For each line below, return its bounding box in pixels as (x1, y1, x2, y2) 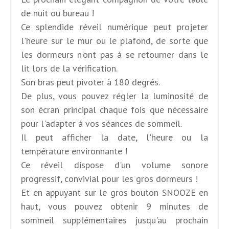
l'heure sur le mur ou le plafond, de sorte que (21, 34, 208, 47)
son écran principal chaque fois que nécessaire (21, 103, 208, 116)
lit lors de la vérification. (21, 62, 118, 74)
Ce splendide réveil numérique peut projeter (21, 20, 208, 33)
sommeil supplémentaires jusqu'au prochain (21, 214, 208, 226)
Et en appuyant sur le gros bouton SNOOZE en (21, 186, 208, 198)
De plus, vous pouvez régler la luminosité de (21, 89, 208, 102)
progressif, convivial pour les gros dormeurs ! (21, 172, 198, 185)
